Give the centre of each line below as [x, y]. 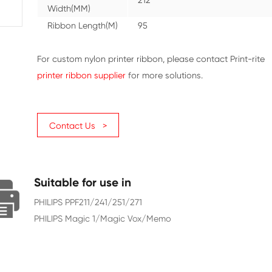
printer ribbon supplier [169, 162]
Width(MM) [154, 79]
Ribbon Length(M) [171, 100]
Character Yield [167, 37]
